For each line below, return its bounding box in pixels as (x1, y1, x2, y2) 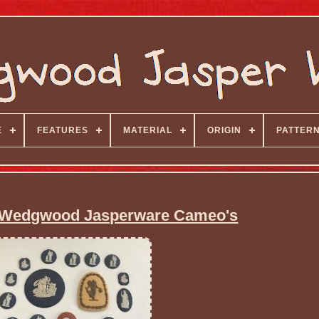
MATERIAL (122, 125, 172, 135)
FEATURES (36, 125, 88, 135)
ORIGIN (206, 125, 241, 135)
